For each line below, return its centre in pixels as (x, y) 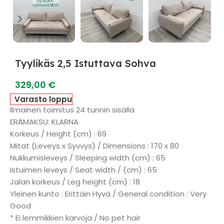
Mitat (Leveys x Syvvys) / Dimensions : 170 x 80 (94, 146)
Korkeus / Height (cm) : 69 (58, 134)
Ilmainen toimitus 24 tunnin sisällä (72, 110)
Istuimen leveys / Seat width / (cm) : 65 (83, 170)
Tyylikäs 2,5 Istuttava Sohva (85, 63)
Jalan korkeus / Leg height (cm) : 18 (75, 182)
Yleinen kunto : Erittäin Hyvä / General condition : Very (108, 194)
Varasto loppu (43, 99)
